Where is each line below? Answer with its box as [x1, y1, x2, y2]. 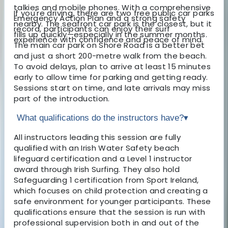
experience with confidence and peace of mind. [14, 34, 204, 45]
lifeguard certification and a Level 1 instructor [14, 153, 192, 164]
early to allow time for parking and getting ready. [14, 71, 208, 82]
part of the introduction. [14, 93, 110, 104]
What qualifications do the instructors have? [17, 112, 184, 123]
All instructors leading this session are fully [14, 131, 181, 142]
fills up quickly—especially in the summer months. [14, 28, 208, 40]
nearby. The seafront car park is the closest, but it [14, 18, 212, 29]
